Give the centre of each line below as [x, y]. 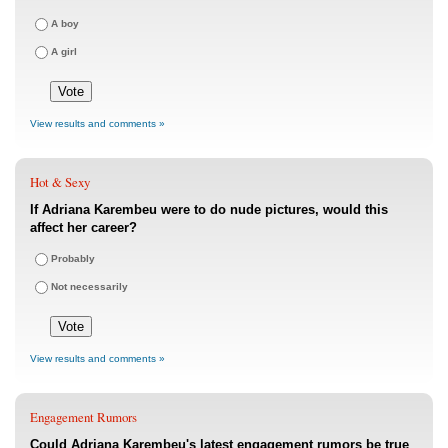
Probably [73, 258]
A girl [64, 52]
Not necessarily [89, 286]
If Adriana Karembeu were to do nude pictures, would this [209, 209]
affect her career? [83, 227]
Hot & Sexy [60, 181]
